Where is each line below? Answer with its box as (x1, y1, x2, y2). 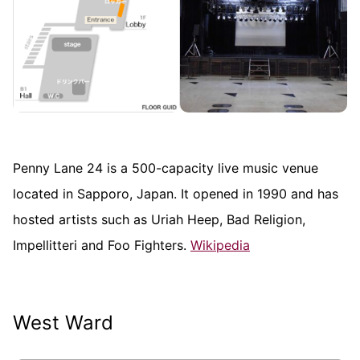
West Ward (13, 311, 113, 335)
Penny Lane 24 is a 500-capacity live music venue (13, 160, 318, 177)
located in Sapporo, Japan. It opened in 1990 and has (13, 186, 338, 202)
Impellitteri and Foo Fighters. (13, 237, 190, 254)
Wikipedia (190, 237, 250, 254)
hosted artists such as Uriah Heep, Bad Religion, (13, 211, 305, 228)
